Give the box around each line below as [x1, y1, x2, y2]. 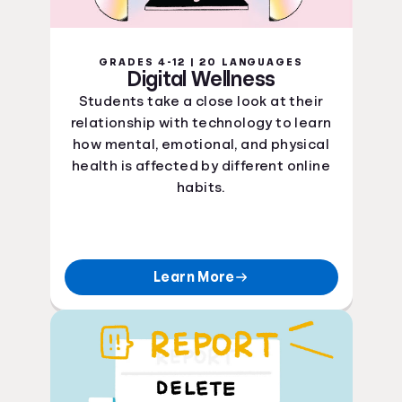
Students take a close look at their [78, 94, 324, 109]
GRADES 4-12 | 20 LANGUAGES [99, 57, 303, 67]
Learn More [153, 270, 234, 284]
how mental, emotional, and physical [73, 137, 329, 152]
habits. [177, 180, 225, 195]
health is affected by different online [71, 159, 331, 173]
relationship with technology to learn [70, 116, 332, 130]
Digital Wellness [126, 68, 276, 90]
